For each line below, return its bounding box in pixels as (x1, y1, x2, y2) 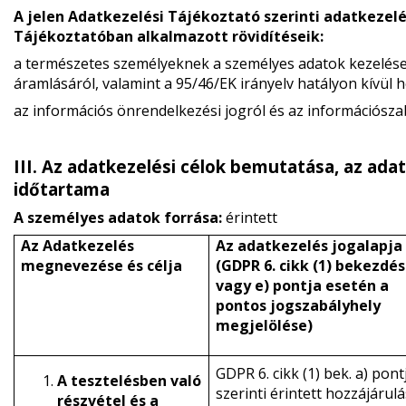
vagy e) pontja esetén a (215, 275, 389, 295)
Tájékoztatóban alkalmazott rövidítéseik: (13, 26, 324, 46)
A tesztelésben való (56, 371, 201, 391)
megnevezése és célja (20, 256, 182, 275)
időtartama (13, 178, 110, 200)
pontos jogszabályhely (215, 295, 381, 315)
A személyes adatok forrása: (13, 208, 222, 227)
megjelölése (215, 315, 307, 335)
